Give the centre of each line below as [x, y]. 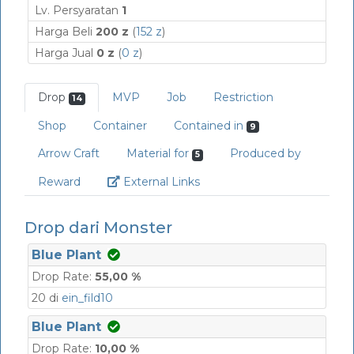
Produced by [266, 154]
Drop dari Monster [98, 227]
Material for [159, 154]
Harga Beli [65, 32]
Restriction [244, 97]
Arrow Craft [69, 154]
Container [120, 125]
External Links [160, 181]
